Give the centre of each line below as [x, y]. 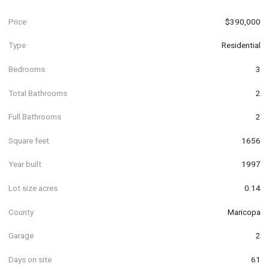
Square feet [29, 140]
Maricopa [244, 212]
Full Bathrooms [35, 117]
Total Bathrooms [38, 93]
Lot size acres [33, 188]
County [21, 212]
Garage [21, 236]
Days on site [30, 259]
